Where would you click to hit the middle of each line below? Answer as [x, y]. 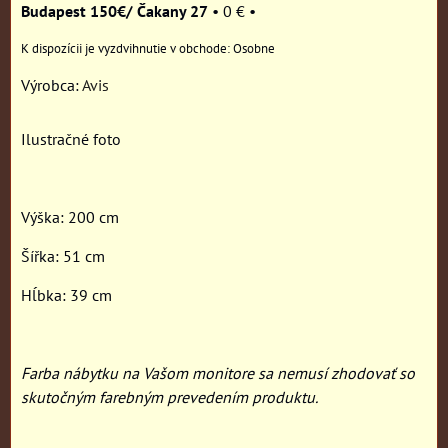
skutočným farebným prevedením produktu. [169, 397]
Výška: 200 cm [70, 217]
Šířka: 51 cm [63, 256]
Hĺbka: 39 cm [66, 295]
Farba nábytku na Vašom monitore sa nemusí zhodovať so [218, 373]
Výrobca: [51, 85]
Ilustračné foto [71, 139]
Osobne [254, 48]
